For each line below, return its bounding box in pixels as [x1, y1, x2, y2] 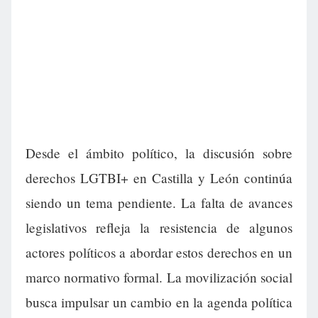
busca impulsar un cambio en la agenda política [26, 293, 292, 312]
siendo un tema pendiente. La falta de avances [26, 194, 292, 212]
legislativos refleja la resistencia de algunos [26, 219, 292, 237]
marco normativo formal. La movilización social [26, 268, 292, 287]
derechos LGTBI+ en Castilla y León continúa [26, 169, 292, 187]
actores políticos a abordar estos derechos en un [26, 243, 292, 262]
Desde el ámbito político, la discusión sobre [26, 144, 292, 163]
